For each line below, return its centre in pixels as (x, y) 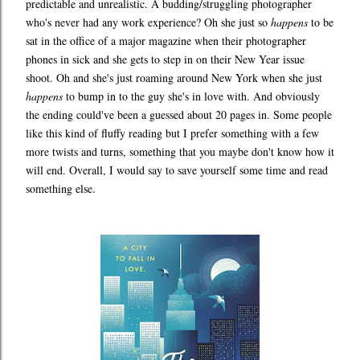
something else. (61, 189)
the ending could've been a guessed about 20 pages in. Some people (179, 115)
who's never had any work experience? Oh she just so (148, 22)
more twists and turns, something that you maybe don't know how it (180, 152)
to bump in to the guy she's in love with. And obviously (191, 96)
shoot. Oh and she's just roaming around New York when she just (174, 78)
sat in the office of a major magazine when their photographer (166, 41)
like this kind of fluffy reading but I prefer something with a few (172, 133)
